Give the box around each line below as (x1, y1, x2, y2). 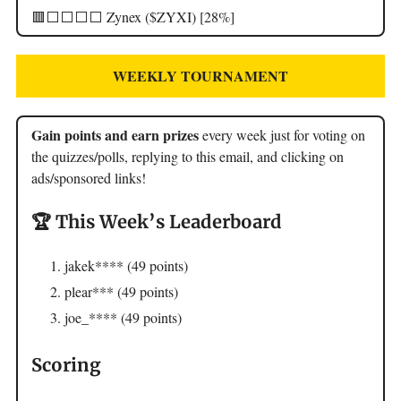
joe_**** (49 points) (64, 307, 182, 327)
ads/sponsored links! (31, 167, 146, 187)
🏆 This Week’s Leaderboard (31, 209, 282, 233)
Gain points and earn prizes (31, 124, 199, 145)
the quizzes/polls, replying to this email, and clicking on (31, 146, 344, 166)
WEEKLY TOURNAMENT (113, 64, 288, 86)
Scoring (31, 353, 100, 376)
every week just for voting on (199, 124, 365, 144)
